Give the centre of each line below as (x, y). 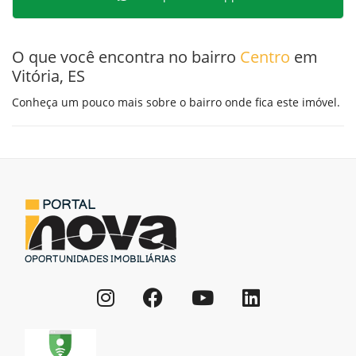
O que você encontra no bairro (126, 56)
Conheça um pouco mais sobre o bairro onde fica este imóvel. (176, 102)
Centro (265, 56)
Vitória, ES (48, 75)
